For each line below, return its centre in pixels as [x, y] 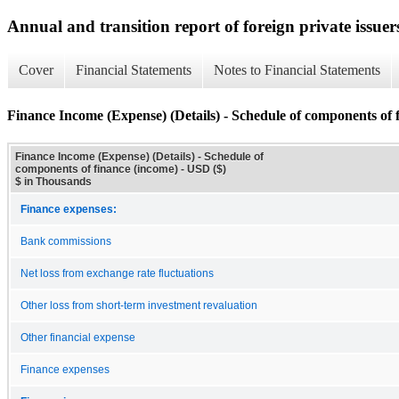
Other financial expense [78, 337]
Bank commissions [66, 241]
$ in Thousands [53, 181]
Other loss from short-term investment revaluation [139, 305]
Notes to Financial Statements [297, 70]
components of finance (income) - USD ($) [121, 169]
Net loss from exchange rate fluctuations [117, 273]
